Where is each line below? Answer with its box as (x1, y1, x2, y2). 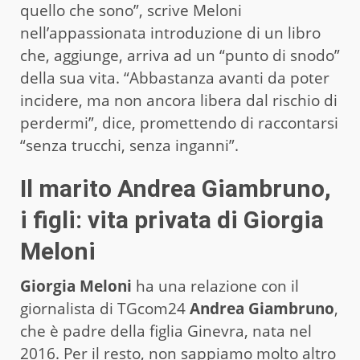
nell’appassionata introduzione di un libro (20, 22, 321, 43)
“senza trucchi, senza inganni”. (20, 134, 239, 156)
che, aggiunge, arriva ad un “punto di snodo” (20, 44, 340, 66)
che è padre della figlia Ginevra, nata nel (20, 320, 312, 342)
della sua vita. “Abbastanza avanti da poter (20, 67, 329, 88)
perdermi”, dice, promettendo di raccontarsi (20, 112, 338, 133)
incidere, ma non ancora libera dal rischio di (20, 89, 337, 111)
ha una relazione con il (132, 275, 299, 297)
